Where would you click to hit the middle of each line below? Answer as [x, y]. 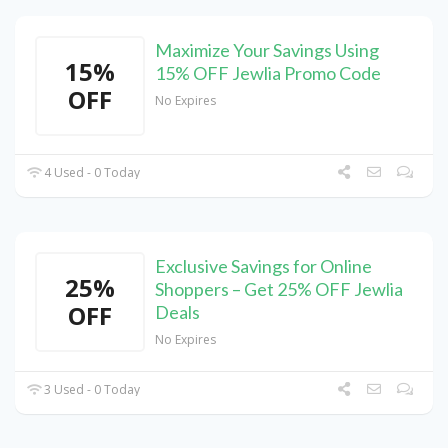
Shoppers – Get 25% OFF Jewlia [279, 289]
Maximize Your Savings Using [267, 50]
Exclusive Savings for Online [263, 266]
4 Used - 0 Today [91, 173]
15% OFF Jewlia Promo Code [268, 73]
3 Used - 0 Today [91, 390]
